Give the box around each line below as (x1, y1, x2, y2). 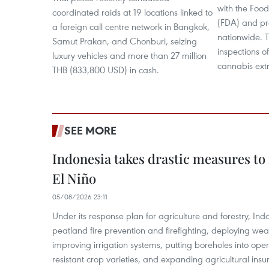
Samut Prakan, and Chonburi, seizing (52, 35, 197, 47)
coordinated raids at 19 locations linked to (52, 6, 213, 18)
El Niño (52, 169, 96, 187)
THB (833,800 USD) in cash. (52, 64, 159, 76)
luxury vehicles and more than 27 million (52, 49, 207, 61)
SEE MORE (64, 123, 116, 138)
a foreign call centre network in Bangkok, (52, 20, 210, 32)
